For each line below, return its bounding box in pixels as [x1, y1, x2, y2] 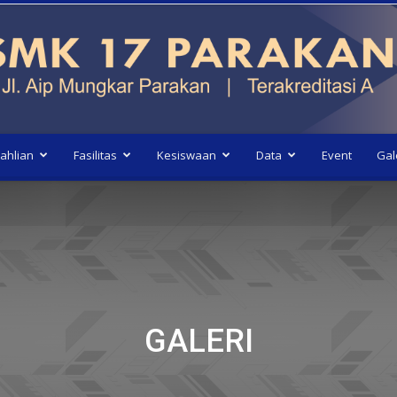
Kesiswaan [157, 147, 216, 163]
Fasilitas [74, 147, 117, 163]
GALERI [144, 323, 253, 360]
